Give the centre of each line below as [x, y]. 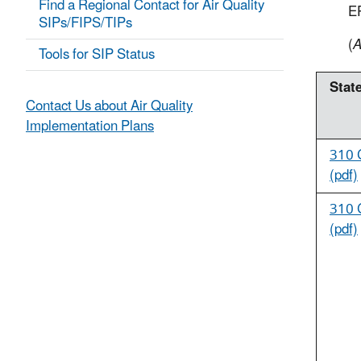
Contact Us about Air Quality [109, 107]
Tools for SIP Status [97, 55]
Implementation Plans [90, 127]
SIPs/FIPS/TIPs [85, 24]
